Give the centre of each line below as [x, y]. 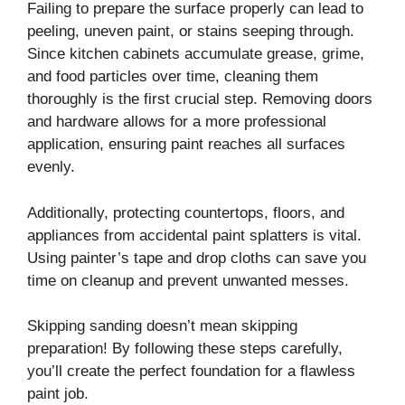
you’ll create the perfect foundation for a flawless [191, 372]
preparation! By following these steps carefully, [185, 349]
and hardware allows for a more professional [177, 122]
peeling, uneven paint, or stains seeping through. [191, 32]
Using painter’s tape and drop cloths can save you [197, 258]
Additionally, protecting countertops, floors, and [186, 212]
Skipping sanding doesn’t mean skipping [162, 326]
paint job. [58, 394]
